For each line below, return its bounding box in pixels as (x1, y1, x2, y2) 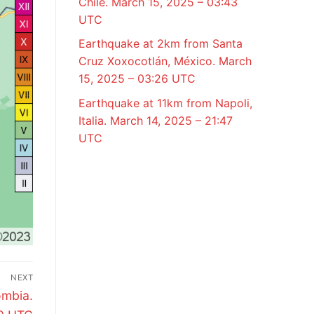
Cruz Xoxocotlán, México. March (78, 54, 252, 69)
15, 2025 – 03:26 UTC (78, 71, 196, 86)
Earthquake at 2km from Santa (78, 36, 243, 51)
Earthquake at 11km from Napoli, (78, 95, 252, 110)
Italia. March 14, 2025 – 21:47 (78, 113, 233, 128)
